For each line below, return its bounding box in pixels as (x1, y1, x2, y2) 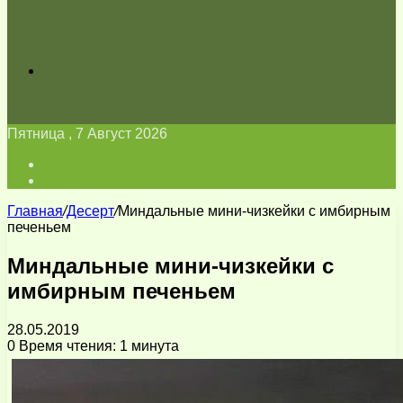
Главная (7, 203, 63, 219)
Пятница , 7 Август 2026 (7, 126, 167, 141)
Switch (42, 172, 85, 187)
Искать (42, 62, 88, 77)
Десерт (67, 203, 114, 219)
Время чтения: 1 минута (15, 337, 179, 354)
